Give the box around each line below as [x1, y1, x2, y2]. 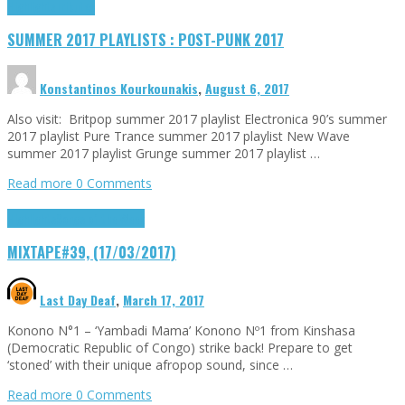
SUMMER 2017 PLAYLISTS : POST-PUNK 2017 [7, 28, 284, 52]
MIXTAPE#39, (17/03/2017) [7, 240, 176, 264]
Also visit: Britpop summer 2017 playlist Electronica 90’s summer [7, 109, 387, 127]
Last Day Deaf [40, 290, 116, 310]
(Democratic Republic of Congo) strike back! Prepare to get [7, 339, 353, 357]
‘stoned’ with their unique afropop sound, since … [7, 356, 293, 374]
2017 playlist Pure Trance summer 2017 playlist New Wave [7, 127, 350, 145]
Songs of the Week [56, 208, 145, 228]
